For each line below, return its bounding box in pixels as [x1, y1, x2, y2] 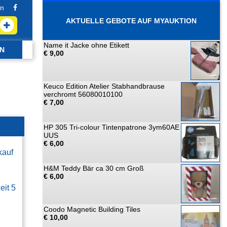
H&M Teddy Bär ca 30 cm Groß [44, 164, 144, 172]
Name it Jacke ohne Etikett [44, 41, 129, 49]
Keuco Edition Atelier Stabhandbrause [44, 82, 165, 90]
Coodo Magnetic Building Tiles [44, 205, 140, 213]
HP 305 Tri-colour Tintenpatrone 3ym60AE [44, 123, 179, 131]
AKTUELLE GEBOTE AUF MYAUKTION [66, 17, 197, 25]
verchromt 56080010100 [44, 90, 123, 98]
